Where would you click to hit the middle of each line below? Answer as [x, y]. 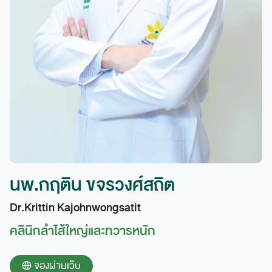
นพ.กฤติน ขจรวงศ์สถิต [92, 185]
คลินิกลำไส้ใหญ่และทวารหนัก [83, 231]
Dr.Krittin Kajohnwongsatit [75, 207]
